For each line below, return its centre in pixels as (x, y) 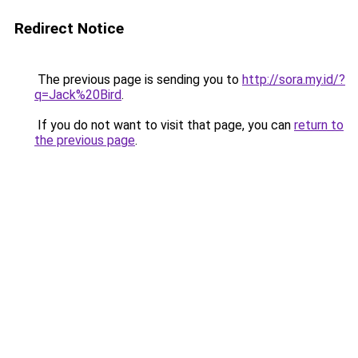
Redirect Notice (69, 28)
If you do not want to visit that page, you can (164, 125)
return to (319, 125)
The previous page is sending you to (138, 80)
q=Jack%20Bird (78, 95)
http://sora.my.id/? (294, 80)
